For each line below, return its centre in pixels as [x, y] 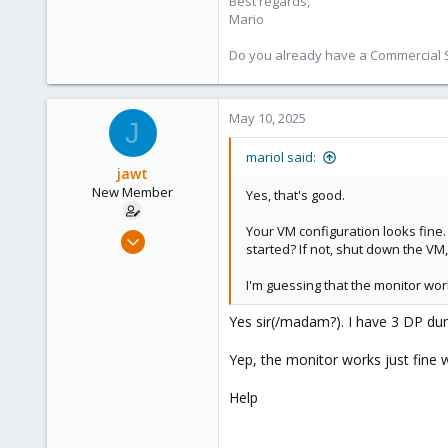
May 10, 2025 [267, 118]
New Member [132, 192]
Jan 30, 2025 [173, 234]
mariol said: [281, 157]
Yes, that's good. [295, 195]
